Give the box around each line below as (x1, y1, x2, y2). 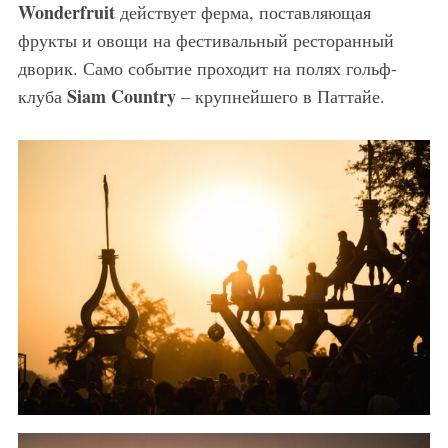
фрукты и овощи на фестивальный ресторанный (17, 27, 394, 52)
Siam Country (66, 82, 176, 109)
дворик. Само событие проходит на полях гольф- (17, 55, 397, 80)
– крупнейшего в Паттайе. (175, 83, 385, 108)
